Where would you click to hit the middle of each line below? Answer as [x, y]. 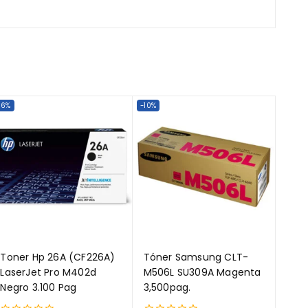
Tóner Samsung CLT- [196, 257]
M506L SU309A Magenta [202, 273]
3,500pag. [167, 288]
